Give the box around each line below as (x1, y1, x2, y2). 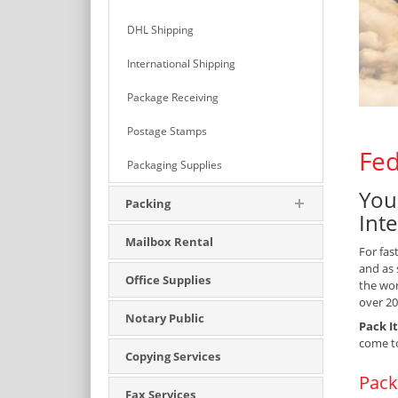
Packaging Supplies (127, 157, 222, 172)
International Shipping (127, 56, 235, 71)
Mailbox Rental (125, 234, 213, 250)
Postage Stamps (127, 123, 207, 139)
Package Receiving (127, 90, 219, 105)
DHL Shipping (127, 22, 194, 37)
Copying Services (125, 348, 220, 364)
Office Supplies (125, 272, 211, 288)
